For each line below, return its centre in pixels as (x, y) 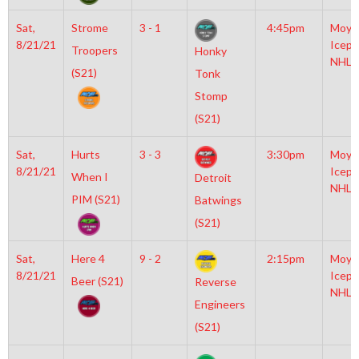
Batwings (218, 200)
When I (89, 177)
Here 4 (88, 258)
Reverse (215, 282)
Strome (89, 28)
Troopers (94, 50)
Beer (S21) (97, 281)
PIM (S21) (95, 199)
